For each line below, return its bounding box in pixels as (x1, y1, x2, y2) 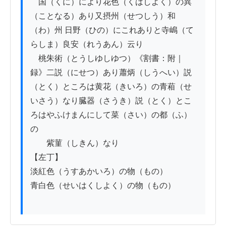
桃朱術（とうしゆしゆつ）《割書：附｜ (30, 53, 184, 63)
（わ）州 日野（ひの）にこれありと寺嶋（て (30, 25, 194, 34)
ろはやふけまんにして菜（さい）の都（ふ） (30, 110, 192, 119)
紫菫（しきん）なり (30, 138, 119, 147)
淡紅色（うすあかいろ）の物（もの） (30, 166, 167, 176)
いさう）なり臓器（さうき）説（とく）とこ (30, 96, 192, 105)
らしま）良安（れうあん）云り (30, 39, 143, 48)
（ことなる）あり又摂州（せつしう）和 (30, 11, 176, 20)
